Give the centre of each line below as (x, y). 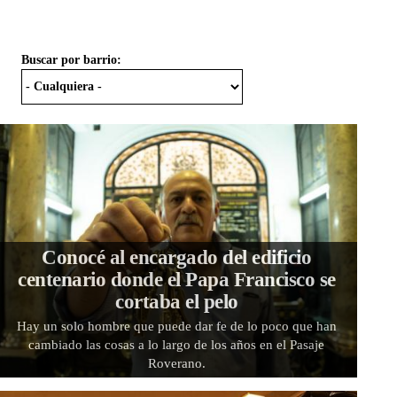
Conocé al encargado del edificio (177, 257)
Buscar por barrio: (71, 59)
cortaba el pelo (177, 301)
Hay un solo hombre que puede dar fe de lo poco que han (176, 326)
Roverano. (176, 363)
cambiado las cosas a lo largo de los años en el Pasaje (177, 344)
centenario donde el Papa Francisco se (177, 279)
